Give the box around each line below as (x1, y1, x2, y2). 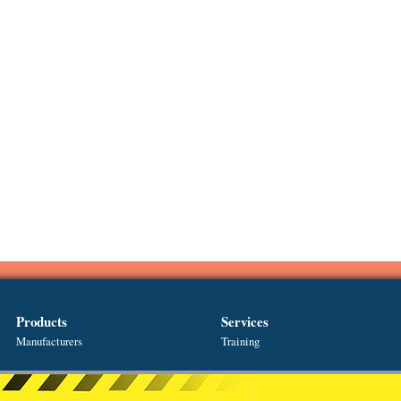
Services (220, 311, 269, 331)
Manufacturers (16, 332, 83, 349)
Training (220, 332, 260, 349)
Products (16, 311, 68, 331)
